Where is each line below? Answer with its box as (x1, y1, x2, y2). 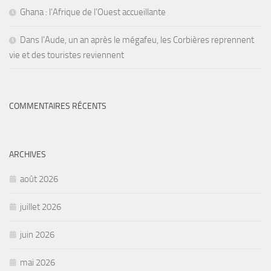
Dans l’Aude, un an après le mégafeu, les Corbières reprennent (20, 34, 254, 46)
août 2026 (20, 174, 58, 185)
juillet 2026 (20, 201, 61, 213)
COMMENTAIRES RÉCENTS (9, 101, 106, 112)
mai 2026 (20, 257, 55, 269)
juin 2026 (20, 229, 54, 241)
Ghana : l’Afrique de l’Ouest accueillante (20, 7, 166, 18)
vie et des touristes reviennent (9, 50, 124, 61)
